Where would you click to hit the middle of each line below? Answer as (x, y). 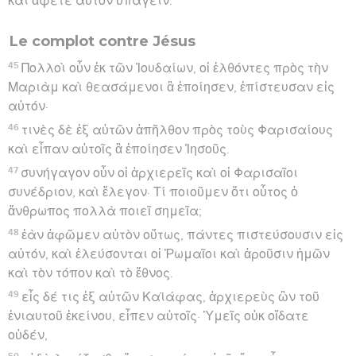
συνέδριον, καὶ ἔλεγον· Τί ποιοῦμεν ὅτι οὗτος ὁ (153, 192)
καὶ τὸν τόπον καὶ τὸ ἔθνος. (91, 273)
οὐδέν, (28, 335)
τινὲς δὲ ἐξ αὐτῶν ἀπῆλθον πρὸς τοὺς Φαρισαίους (178, 130)
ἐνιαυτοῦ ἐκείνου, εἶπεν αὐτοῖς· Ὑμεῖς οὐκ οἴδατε (159, 316)
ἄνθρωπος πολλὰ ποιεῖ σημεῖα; (105, 211)
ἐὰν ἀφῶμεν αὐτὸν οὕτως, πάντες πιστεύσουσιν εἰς (183, 235)
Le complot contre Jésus (103, 41)
